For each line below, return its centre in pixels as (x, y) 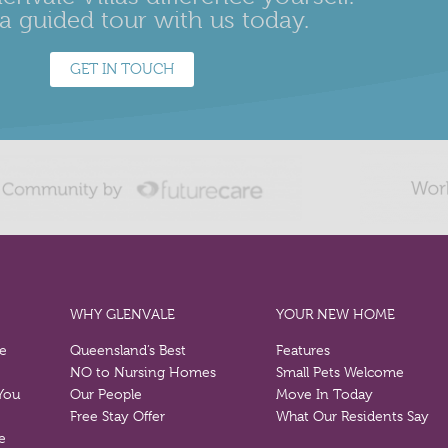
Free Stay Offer (118, 416)
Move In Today (324, 394)
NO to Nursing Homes (143, 372)
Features (302, 350)
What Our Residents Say (352, 416)
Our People (106, 394)
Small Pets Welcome (339, 372)
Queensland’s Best (128, 350)
